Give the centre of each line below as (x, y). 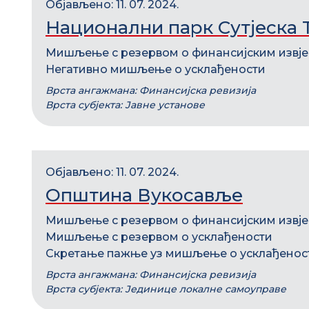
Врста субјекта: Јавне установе (125, 105)
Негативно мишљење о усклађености (156, 69)
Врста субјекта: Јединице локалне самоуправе (166, 289)
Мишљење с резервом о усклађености (159, 237)
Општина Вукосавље (144, 195)
